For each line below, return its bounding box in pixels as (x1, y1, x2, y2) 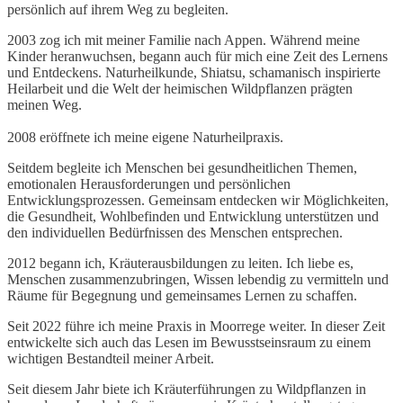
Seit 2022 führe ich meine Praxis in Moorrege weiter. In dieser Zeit (7, 318, 385, 335)
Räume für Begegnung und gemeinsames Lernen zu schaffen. (7, 288, 357, 304)
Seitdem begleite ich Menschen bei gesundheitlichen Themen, (7, 160, 357, 176)
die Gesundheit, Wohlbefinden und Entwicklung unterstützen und (7, 209, 379, 225)
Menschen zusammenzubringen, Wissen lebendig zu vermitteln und (7, 272, 389, 288)
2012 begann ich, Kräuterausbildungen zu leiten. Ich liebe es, (7, 255, 354, 272)
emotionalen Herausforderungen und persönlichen (7, 176, 291, 193)
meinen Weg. (7, 97, 82, 113)
